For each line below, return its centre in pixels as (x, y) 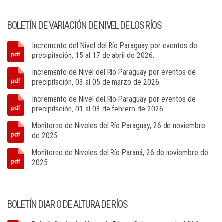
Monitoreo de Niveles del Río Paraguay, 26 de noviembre (118, 126)
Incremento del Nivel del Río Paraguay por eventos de (114, 45)
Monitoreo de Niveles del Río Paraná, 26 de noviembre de (120, 152)
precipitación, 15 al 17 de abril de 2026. (93, 55)
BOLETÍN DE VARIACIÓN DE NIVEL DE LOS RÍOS (84, 26)
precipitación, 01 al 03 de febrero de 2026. (98, 109)
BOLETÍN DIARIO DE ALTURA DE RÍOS (67, 204)
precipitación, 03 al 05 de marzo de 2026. (96, 82)
